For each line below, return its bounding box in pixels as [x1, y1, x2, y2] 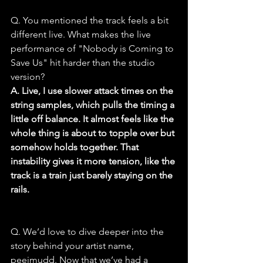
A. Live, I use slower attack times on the [11, 85, 176, 97]
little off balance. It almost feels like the [11, 113, 176, 125]
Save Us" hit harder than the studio [11, 57, 157, 69]
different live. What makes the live [11, 29, 153, 41]
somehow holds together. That [11, 141, 141, 153]
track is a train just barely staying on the [11, 170, 175, 181]
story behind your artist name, [11, 240, 136, 252]
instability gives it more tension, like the [11, 156, 177, 167]
